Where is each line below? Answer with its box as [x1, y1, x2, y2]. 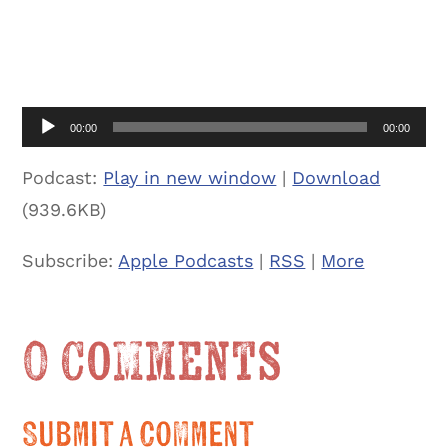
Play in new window [103, 166, 277, 188]
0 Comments [22, 335, 283, 391]
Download [292, 166, 381, 188]
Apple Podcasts [118, 249, 254, 271]
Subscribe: [22, 249, 119, 271]
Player [21, 142, 74, 164]
